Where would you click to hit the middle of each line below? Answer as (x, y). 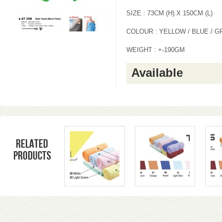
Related (32, 144)
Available (157, 73)
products (32, 156)
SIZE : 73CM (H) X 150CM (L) (169, 13)
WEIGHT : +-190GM (156, 50)
